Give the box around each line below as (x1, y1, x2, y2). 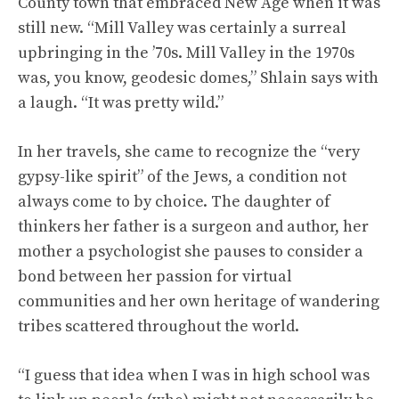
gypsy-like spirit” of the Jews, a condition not (18, 167, 346, 187)
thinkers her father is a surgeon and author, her (18, 216, 369, 237)
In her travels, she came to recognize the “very (18, 142, 360, 162)
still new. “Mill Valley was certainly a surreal (18, 18, 346, 38)
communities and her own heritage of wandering (18, 291, 379, 312)
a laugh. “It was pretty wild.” (18, 93, 224, 113)
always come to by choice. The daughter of (18, 191, 330, 212)
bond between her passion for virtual (18, 266, 292, 287)
